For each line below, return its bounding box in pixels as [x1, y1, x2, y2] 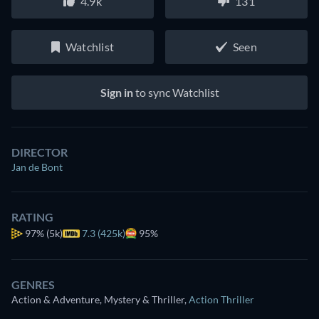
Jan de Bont [11, 161, 63, 173]
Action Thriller [189, 293, 254, 305]
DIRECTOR [11, 145, 68, 159]
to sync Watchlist [132, 85, 219, 99]
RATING [11, 210, 53, 224]
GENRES [11, 278, 55, 291]
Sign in [100, 85, 133, 99]
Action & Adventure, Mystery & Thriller [11, 293, 184, 305]
